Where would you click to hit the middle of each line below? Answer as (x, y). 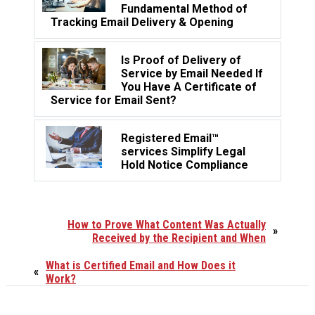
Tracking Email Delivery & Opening (142, 22)
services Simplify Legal (183, 151)
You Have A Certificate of (189, 86)
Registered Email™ (170, 138)
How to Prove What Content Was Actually (167, 224)
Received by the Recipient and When (179, 238)
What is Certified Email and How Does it (141, 265)
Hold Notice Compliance (185, 165)
